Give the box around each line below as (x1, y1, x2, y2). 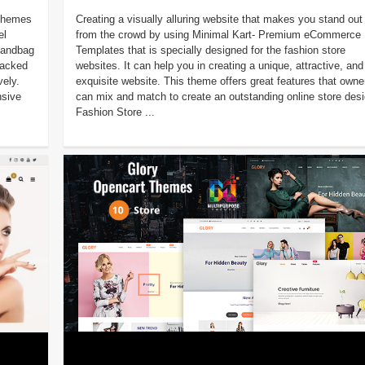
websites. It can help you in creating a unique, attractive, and (75, 59, 363, 72)
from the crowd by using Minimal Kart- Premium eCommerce (75, 28, 361, 41)
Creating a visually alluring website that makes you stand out (75, 12, 363, 25)
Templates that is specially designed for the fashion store (75, 43, 345, 56)
